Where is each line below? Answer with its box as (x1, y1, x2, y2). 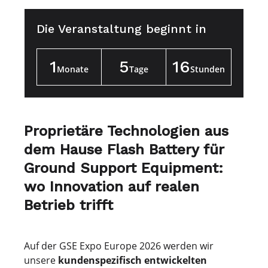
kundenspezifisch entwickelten (58, 253, 207, 267)
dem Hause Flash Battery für (24, 141, 224, 158)
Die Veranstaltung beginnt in (36, 21, 206, 36)
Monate (57, 63, 89, 75)
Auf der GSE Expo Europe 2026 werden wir (24, 239, 214, 252)
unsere (24, 253, 58, 267)
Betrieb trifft (24, 196, 113, 214)
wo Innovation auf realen (24, 178, 199, 195)
